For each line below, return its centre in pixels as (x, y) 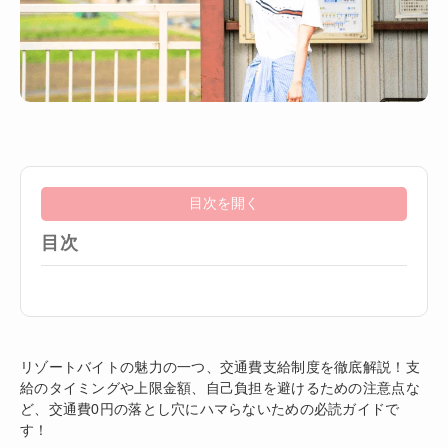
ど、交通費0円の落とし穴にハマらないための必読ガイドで (210, 409)
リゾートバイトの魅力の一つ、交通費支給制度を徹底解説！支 (220, 367)
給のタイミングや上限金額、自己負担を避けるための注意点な (220, 388)
